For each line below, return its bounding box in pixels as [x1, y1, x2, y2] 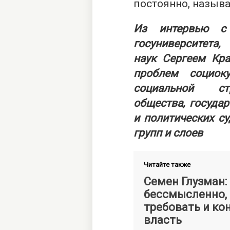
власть [144, 214, 182, 226]
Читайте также [144, 161, 190, 168]
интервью [159, 23, 208, 35]
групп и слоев [133, 127, 203, 139]
